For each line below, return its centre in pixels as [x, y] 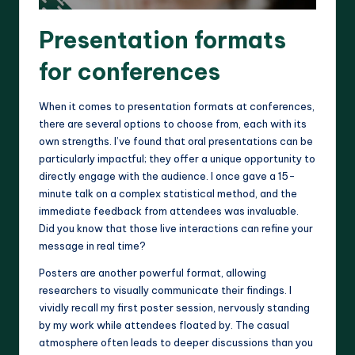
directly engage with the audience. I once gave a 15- [167, 176]
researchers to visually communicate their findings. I [165, 290]
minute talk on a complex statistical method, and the [168, 193]
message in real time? [92, 245]
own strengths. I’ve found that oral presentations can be [176, 141]
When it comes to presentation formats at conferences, [177, 106]
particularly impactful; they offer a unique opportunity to [177, 158]
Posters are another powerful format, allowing [153, 272]
